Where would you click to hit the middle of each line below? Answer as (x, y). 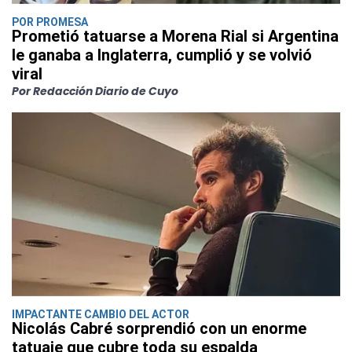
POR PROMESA (50, 22)
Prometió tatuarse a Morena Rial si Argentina (175, 37)
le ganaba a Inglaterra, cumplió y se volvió (162, 55)
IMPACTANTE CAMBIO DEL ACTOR (101, 315)
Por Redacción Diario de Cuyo (95, 92)
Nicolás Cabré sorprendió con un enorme (159, 329)
